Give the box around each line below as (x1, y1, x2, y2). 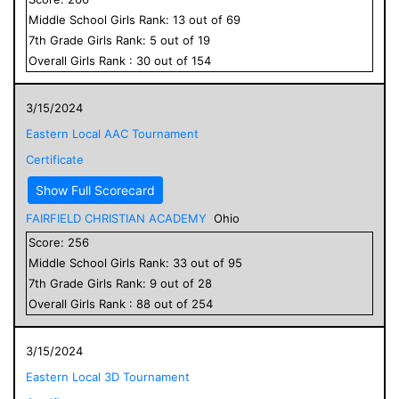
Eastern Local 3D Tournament (26, 369, 190, 384)
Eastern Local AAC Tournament (26, 126, 199, 141)
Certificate (26, 151, 84, 167)
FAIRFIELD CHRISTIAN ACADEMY (26, 210, 207, 225)
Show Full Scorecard (36, 182, 155, 198)
